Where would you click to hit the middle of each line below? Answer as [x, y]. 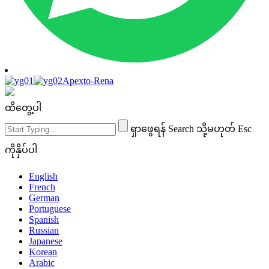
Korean [43, 252]
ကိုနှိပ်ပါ [21, 150]
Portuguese [50, 209]
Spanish [44, 220]
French [42, 187]
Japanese [46, 241]
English [43, 177]
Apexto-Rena [88, 81]
